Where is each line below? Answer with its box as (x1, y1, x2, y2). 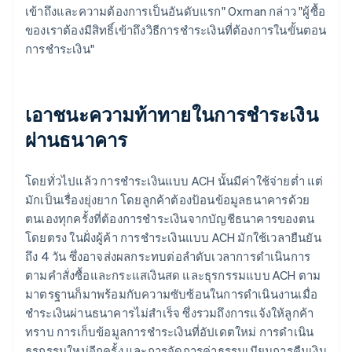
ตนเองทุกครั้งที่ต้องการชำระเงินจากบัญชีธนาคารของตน (25, 210, 315, 226)
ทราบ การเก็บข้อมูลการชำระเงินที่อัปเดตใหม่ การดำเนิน (25, 323, 314, 339)
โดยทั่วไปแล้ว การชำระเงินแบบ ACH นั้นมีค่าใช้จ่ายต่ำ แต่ (25, 172, 324, 189)
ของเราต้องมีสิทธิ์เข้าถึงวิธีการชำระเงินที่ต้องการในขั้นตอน (25, 21, 327, 38)
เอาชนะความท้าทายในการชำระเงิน (25, 101, 318, 126)
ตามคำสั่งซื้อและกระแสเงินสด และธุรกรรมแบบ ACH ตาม (25, 266, 321, 283)
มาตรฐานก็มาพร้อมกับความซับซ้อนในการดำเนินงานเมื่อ (25, 285, 318, 302)
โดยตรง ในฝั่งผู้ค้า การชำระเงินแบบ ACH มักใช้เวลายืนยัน (25, 229, 321, 245)
